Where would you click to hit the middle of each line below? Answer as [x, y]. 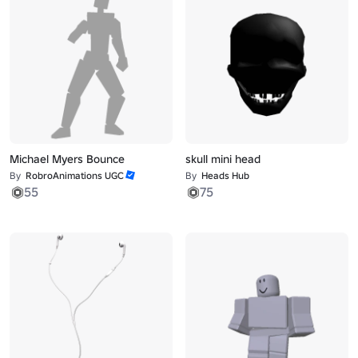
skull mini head [223, 159]
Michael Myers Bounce [68, 159]
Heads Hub [225, 175]
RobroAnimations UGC [75, 175]
